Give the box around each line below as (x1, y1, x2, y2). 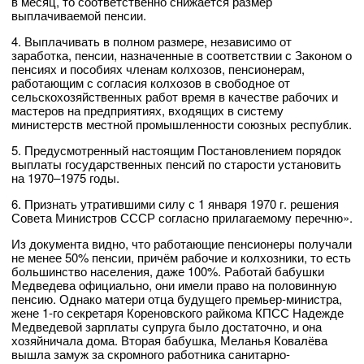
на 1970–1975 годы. (11, 169, 119, 187)
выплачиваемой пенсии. (11, 6, 146, 24)
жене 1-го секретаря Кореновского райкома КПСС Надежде (11, 304, 344, 322)
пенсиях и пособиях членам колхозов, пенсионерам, (11, 60, 305, 78)
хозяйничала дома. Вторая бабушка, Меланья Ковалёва (11, 331, 327, 349)
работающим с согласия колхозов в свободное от (11, 74, 290, 92)
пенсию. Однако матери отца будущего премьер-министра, (11, 290, 342, 308)
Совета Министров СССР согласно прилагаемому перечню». (11, 209, 353, 227)
